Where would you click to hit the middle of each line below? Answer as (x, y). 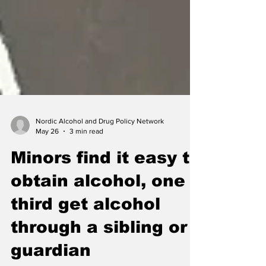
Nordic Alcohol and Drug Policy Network (100, 145)
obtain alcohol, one (98, 205)
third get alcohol (85, 228)
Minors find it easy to (106, 181)
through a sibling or (99, 251)
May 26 (47, 155)
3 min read (86, 155)
